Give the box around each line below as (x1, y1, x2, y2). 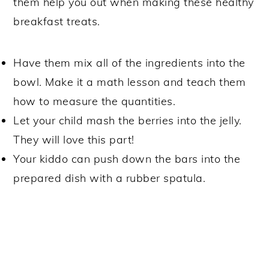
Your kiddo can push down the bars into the (13, 151, 241, 166)
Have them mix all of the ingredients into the (13, 55, 246, 70)
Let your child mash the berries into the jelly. (13, 113, 242, 127)
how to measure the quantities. (13, 94, 176, 108)
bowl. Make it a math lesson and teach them (13, 74, 246, 89)
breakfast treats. (13, 14, 100, 28)
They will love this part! (13, 132, 134, 147)
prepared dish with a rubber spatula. (13, 171, 206, 185)
